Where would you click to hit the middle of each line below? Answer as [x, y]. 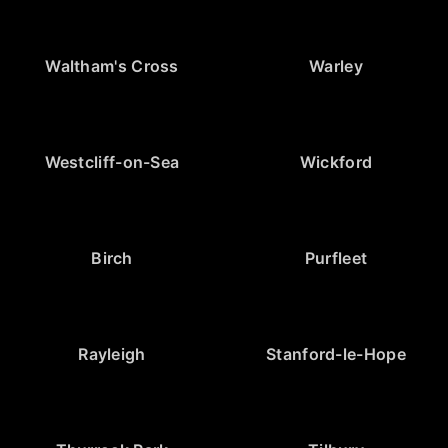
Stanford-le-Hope [336, 353]
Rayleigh [112, 353]
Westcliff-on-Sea [112, 161]
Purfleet [336, 257]
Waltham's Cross [112, 65]
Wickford [336, 161]
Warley [336, 65]
